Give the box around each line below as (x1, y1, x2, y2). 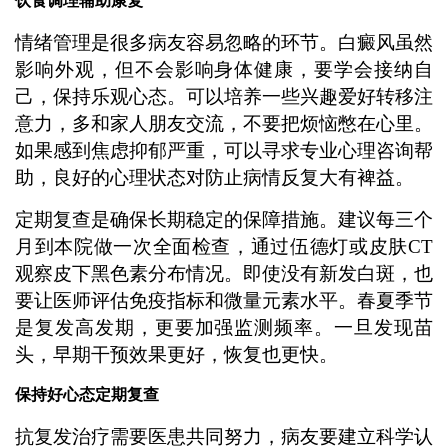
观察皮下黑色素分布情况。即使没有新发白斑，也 (14, 262, 434, 284)
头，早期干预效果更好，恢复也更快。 (14, 343, 338, 365)
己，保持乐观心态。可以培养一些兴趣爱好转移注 (14, 85, 434, 107)
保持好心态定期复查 (14, 386, 159, 404)
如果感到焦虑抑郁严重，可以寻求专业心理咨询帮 (14, 139, 434, 161)
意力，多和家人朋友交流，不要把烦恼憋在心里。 (14, 112, 434, 134)
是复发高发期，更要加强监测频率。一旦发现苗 (14, 316, 434, 338)
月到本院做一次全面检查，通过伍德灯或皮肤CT (14, 235, 434, 257)
